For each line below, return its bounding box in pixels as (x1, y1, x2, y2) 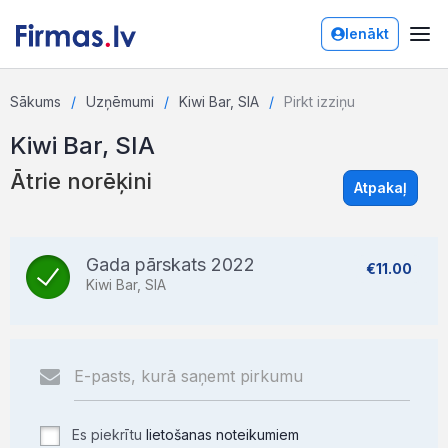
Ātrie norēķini (10, 168, 152, 194)
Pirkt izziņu (284, 93, 355, 110)
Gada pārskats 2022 (86, 254, 255, 275)
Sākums (10, 93, 61, 110)
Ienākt (345, 25, 389, 42)
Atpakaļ (354, 179, 407, 196)
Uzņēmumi (86, 93, 154, 110)
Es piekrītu (68, 426, 146, 443)
